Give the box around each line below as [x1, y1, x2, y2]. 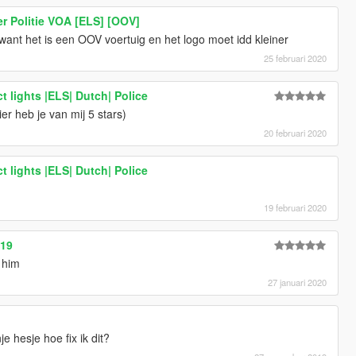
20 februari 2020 [264, 126, 327, 139]
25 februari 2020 [264, 51, 327, 64]
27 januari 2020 [268, 275, 327, 288]
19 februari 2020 [264, 200, 327, 214]
